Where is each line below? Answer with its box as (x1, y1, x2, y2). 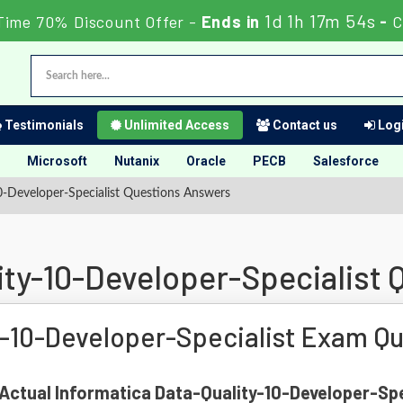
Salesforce (313, 154, 379, 168)
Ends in (197, 12, 265, 31)
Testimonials (2, 118, 84, 132)
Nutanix (114, 154, 159, 168)
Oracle (186, 154, 226, 168)
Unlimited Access (121, 118, 229, 132)
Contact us (270, 118, 337, 132)
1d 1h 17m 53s (264, 10, 375, 31)
